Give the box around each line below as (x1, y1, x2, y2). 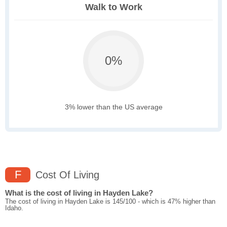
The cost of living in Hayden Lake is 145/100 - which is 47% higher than (5, 198, 215, 206)
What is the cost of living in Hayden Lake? (5, 188, 153, 198)
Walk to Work (85, 2, 142, 13)
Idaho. (5, 204, 23, 212)
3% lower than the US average (64, 103, 163, 111)
